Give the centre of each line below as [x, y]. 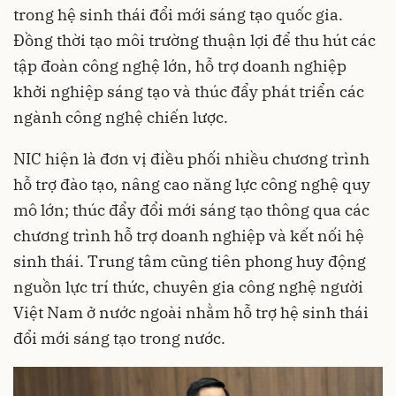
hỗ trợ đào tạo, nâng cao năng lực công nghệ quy [192, 184]
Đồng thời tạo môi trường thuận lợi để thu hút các [194, 40]
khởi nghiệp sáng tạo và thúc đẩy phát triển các [189, 91]
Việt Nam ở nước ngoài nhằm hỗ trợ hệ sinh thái [191, 312]
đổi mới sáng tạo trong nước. [119, 338]
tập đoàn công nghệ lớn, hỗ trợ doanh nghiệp [180, 65]
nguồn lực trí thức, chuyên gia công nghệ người [188, 286]
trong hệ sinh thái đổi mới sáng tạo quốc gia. [178, 14]
